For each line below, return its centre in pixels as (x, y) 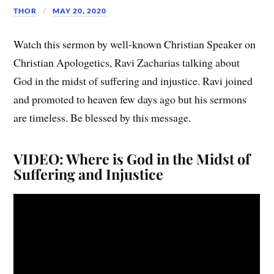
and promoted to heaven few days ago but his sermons (130, 99)
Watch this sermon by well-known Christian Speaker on (135, 44)
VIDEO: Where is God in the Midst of (132, 159)
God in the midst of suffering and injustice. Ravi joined (133, 81)
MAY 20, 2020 (80, 10)
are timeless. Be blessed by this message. (102, 118)
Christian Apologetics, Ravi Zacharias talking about (127, 63)
